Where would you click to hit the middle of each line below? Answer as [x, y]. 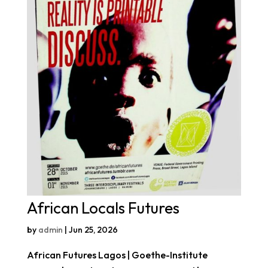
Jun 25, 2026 [93, 229]
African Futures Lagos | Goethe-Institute [117, 255]
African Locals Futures [103, 208]
